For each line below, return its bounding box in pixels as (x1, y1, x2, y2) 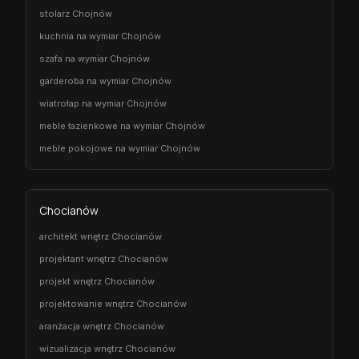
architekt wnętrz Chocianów (39, 230, 162, 242)
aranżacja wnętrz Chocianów (39, 320, 164, 332)
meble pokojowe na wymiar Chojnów (39, 142, 200, 154)
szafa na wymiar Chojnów (39, 52, 150, 64)
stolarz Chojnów (39, 7, 112, 19)
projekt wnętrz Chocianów (39, 275, 155, 287)
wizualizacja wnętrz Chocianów (39, 342, 175, 354)
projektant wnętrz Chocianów (39, 252, 168, 264)
